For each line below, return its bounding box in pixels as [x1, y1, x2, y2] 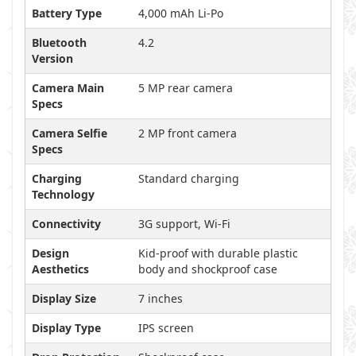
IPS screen [138, 320, 194, 335]
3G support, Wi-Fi [138, 216, 230, 231]
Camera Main [32, 80, 104, 95]
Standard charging [138, 171, 239, 186]
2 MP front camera [138, 126, 237, 141]
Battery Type [32, 6, 102, 21]
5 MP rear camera [138, 80, 233, 95]
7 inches [138, 291, 183, 306]
